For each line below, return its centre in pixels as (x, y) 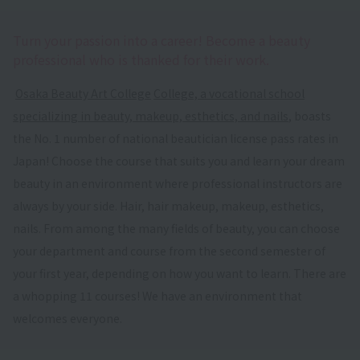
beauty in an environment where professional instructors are (178, 183)
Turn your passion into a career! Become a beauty (162, 40)
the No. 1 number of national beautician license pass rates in (176, 138)
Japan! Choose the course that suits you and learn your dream (179, 160)
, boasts (310, 115)
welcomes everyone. (67, 318)
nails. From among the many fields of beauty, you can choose (176, 228)
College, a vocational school (229, 93)
